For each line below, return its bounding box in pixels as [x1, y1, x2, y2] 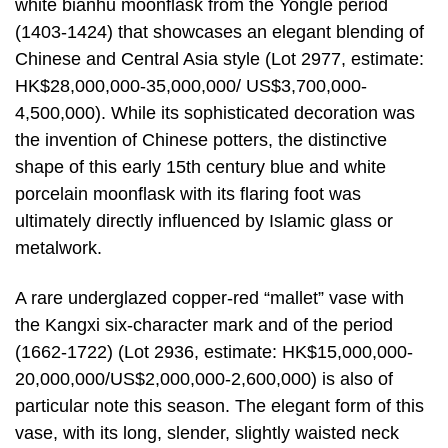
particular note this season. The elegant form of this [15, 395, 424, 416]
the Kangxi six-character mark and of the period [15, 314, 393, 335]
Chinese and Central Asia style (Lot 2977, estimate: [15, 49, 424, 70]
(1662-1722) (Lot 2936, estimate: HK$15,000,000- [15, 341, 413, 362]
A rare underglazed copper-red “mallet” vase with [15, 287, 404, 308]
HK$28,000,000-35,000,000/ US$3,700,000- [15, 76, 367, 97]
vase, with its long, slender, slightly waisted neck [15, 422, 399, 443]
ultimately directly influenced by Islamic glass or [15, 211, 393, 232]
